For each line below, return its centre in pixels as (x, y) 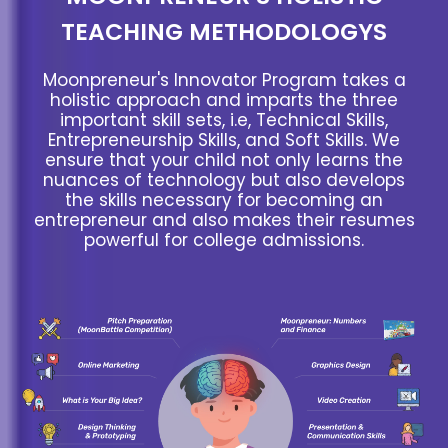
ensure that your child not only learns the (224, 160)
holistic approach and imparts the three (224, 100)
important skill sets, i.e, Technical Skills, (224, 120)
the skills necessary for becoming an (224, 200)
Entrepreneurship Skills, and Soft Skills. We (224, 140)
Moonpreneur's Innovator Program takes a (224, 80)
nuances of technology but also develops (224, 180)
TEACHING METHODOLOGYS (224, 32)
